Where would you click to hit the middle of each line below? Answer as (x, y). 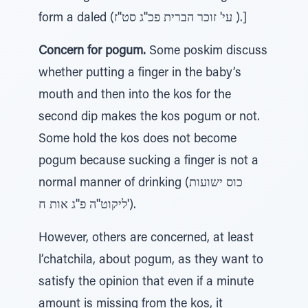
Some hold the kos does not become (137, 140)
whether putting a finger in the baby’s (140, 74)
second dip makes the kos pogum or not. (149, 118)
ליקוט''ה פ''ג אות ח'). (132, 206)
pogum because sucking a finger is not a (148, 162)
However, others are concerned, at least (146, 239)
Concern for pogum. (92, 52)
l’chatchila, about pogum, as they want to (151, 261)
